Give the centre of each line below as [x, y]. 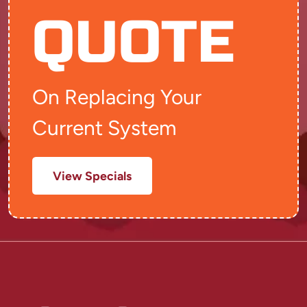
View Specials [92, 175]
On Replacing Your [117, 97]
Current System [105, 128]
